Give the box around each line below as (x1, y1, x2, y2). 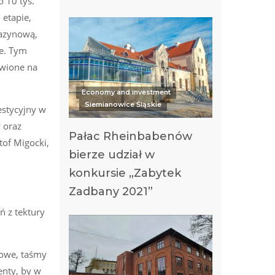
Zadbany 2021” (69, 184, 153, 198)
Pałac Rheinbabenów (69, 129, 192, 143)
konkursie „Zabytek (69, 166, 181, 180)
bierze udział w (69, 147, 155, 161)
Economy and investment (81, 88, 171, 97)
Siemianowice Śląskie (84, 100, 161, 109)
